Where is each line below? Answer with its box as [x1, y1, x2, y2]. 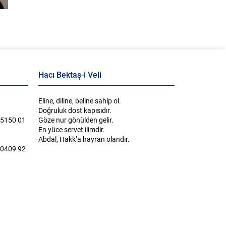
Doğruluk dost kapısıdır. [38, 105, 111, 116]
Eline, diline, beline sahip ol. [38, 96, 121, 106]
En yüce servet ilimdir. [38, 125, 105, 135]
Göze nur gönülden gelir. [38, 115, 114, 125]
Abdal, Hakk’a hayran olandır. [38, 134, 130, 144]
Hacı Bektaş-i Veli [38, 69, 101, 80]
